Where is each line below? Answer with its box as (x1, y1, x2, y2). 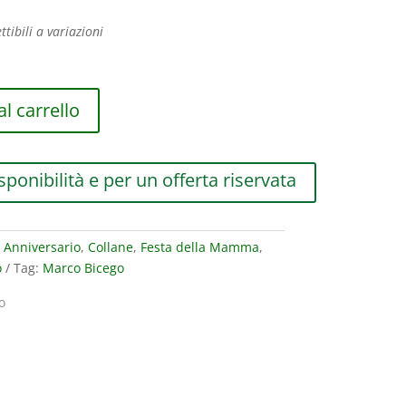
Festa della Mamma (140, 237, 259, 256)
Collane (87, 237, 133, 256)
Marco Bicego (42, 258, 124, 276)
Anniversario (3, 237, 81, 256)
